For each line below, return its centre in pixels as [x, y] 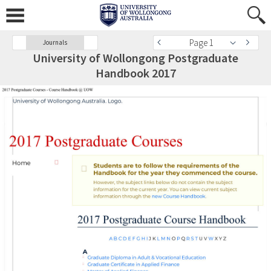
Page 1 [201, 43]
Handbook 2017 [135, 73]
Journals [55, 42]
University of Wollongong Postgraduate [135, 58]
